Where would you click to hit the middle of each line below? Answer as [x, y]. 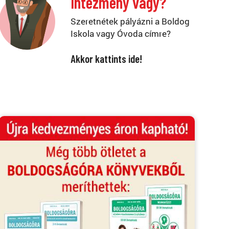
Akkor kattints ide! [106, 59]
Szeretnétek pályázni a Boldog [130, 21]
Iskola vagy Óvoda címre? [120, 34]
